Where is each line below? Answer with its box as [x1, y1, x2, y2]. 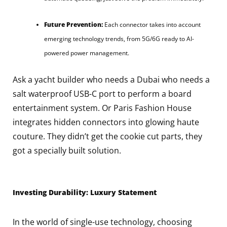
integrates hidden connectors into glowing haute [13, 116, 199, 128]
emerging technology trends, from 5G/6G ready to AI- [44, 34, 194, 43]
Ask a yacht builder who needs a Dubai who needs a [13, 73, 210, 85]
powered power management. [44, 48, 129, 57]
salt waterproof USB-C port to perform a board [13, 88, 192, 99]
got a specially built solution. [13, 144, 121, 156]
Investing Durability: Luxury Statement [13, 187, 157, 197]
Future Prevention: [44, 20, 103, 29]
